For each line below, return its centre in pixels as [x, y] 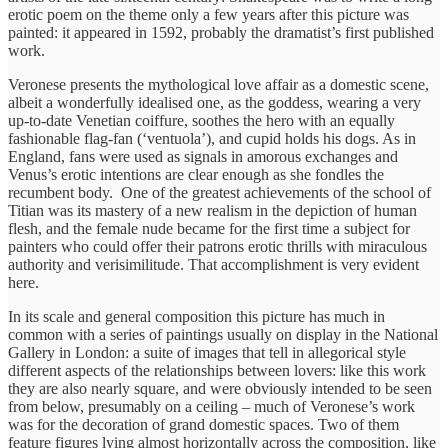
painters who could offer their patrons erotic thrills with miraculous [217, 246]
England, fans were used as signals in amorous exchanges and [203, 156]
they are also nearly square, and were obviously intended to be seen [220, 388]
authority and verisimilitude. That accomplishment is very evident [213, 264]
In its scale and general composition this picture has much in [196, 316]
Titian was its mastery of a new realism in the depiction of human [212, 210]
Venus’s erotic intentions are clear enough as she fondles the [196, 174]
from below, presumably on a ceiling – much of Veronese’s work [211, 406]
